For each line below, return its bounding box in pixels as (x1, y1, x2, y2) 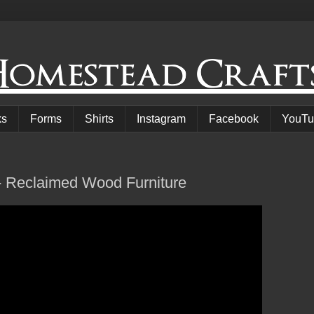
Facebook (209, 112, 259, 125)
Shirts (85, 112, 114, 125)
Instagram (137, 112, 186, 125)
